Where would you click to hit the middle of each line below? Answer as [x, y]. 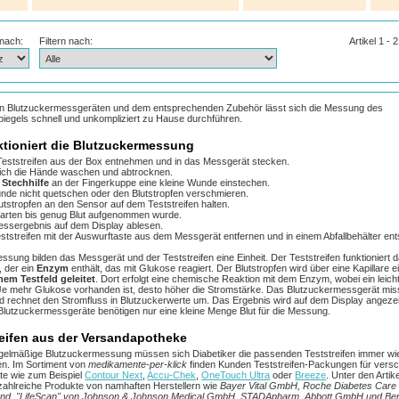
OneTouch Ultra [236, 375]
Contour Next [114, 375]
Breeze [311, 375]
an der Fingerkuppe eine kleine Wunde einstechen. [160, 183]
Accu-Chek [172, 375]
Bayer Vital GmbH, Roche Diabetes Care [309, 386]
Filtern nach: [66, 41]
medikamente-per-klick [138, 365]
